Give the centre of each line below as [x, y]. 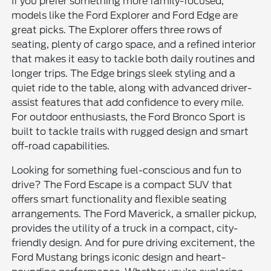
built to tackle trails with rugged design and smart [130, 131]
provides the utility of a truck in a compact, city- [125, 228]
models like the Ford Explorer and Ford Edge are [125, 15]
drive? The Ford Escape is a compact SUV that [122, 184]
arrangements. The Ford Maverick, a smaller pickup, [134, 214]
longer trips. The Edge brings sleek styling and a [124, 73]
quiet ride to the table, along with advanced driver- [132, 88]
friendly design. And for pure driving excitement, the [133, 243]
